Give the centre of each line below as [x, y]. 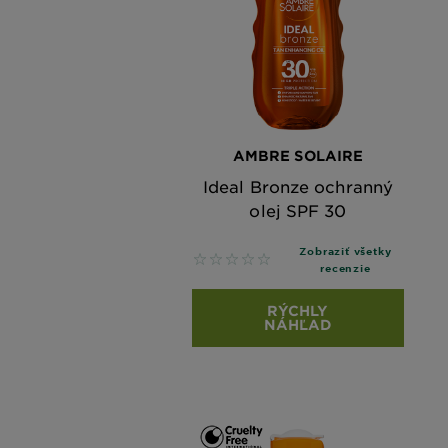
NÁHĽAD [297, 324]
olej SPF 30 [298, 209]
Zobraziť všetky [345, 250]
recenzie [345, 267]
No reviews [235, 260]
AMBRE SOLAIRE [298, 155]
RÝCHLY [298, 310]
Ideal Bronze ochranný [298, 185]
